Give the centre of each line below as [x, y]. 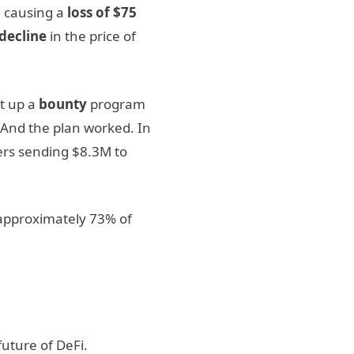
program [117, 104]
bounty [63, 104]
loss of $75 [102, 12]
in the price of [93, 36]
